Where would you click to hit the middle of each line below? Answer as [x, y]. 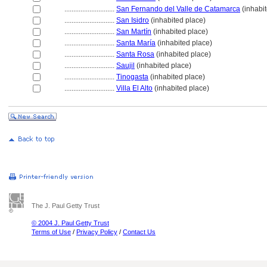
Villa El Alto [134, 88]
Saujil [125, 66]
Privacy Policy [97, 232]
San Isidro [133, 20]
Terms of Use [51, 232]
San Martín [134, 32]
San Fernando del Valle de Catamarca [178, 9]
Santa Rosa [135, 54]
